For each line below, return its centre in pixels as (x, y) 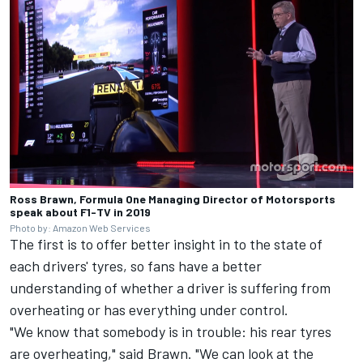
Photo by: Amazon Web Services (80, 228)
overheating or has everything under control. (149, 310)
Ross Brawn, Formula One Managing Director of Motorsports (173, 199)
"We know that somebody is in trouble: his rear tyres (171, 332)
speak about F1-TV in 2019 (80, 212)
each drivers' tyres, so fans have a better (136, 266)
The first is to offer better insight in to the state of (166, 244)
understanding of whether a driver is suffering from (170, 288)
